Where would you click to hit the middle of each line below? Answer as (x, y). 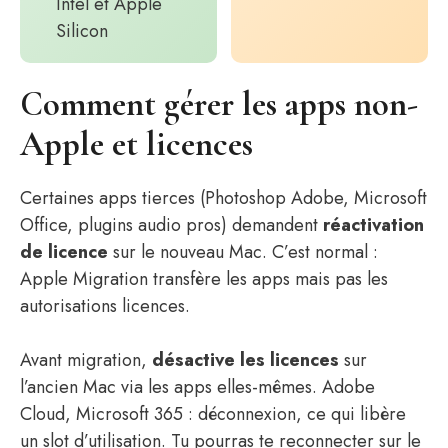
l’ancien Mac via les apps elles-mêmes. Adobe (197, 387)
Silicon (82, 31)
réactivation (373, 225)
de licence (64, 252)
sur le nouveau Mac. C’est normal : (243, 252)
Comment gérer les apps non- (219, 104)
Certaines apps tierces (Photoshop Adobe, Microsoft (223, 198)
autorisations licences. (105, 306)
